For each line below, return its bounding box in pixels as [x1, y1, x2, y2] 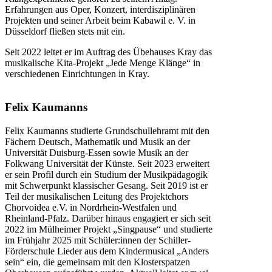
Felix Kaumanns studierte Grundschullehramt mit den [5, 125, 209, 136]
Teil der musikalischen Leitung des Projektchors [5, 191, 188, 202]
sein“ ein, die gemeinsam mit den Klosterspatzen [5, 256, 190, 267]
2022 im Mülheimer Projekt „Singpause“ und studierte [5, 223, 212, 234]
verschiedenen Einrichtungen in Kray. [5, 69, 149, 80]
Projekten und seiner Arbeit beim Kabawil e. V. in [5, 15, 195, 26]
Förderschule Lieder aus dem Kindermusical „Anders [5, 245, 209, 256]
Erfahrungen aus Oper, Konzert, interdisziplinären [5, 4, 195, 15]
